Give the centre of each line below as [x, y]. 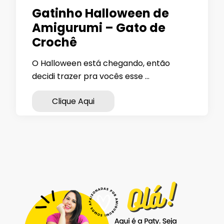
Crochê [54, 42]
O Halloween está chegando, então [101, 63]
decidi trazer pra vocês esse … [91, 76]
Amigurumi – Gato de [99, 28]
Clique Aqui [73, 101]
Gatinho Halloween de [100, 13]
